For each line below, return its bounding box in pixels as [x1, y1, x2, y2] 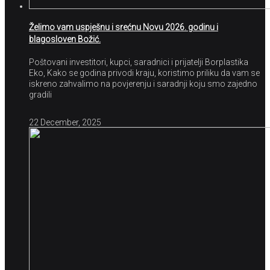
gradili [29, 89, 52, 99]
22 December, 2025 [29, 117, 101, 127]
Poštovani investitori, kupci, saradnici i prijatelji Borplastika [29, 57, 248, 67]
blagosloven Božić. [29, 34, 101, 45]
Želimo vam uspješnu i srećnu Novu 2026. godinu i [29, 22, 218, 33]
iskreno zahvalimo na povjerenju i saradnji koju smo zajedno [29, 78, 257, 89]
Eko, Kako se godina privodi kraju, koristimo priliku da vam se [29, 67, 260, 78]
